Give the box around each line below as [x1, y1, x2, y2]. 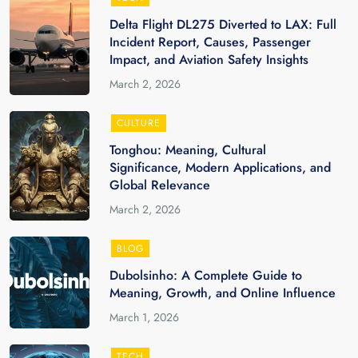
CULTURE [117, 116, 161, 130]
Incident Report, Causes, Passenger [109, 33, 312, 51]
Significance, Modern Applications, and [109, 158, 332, 177]
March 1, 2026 [109, 309, 180, 325]
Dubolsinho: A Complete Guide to [109, 266, 303, 284]
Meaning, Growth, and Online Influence [109, 284, 336, 302]
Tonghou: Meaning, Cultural [109, 141, 267, 159]
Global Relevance [109, 176, 211, 194]
